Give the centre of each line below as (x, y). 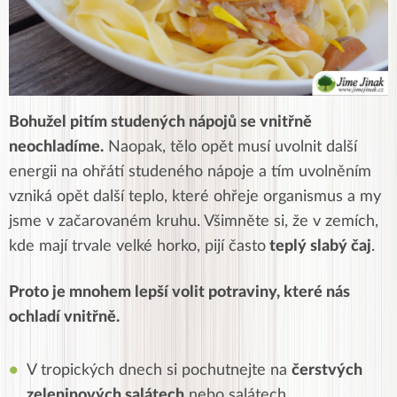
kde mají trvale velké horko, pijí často (137, 246)
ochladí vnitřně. (64, 317)
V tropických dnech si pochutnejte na (159, 370)
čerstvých (327, 370)
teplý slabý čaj (319, 246)
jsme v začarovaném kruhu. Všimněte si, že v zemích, (194, 221)
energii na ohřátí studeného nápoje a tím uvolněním (190, 171)
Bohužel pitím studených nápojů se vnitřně (160, 122)
